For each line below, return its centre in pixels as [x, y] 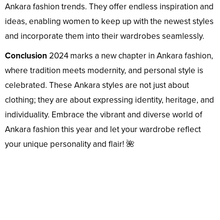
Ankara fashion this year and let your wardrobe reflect [103, 129]
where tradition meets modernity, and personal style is [104, 70]
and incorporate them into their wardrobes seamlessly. [105, 36]
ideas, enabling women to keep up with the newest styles [109, 21]
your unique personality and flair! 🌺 [70, 144]
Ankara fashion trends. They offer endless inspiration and [109, 6]
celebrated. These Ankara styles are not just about [97, 85]
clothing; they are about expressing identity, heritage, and [110, 100]
